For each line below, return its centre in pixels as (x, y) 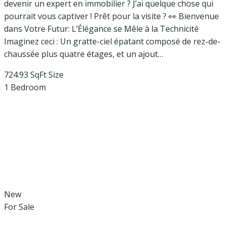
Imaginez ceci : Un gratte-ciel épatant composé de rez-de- (112, 41)
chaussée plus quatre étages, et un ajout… (84, 54)
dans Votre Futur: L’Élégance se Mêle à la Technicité (101, 29)
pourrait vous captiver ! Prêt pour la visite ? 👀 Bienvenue (111, 16)
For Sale (19, 207)
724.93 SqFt (25, 74)
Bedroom (28, 87)
